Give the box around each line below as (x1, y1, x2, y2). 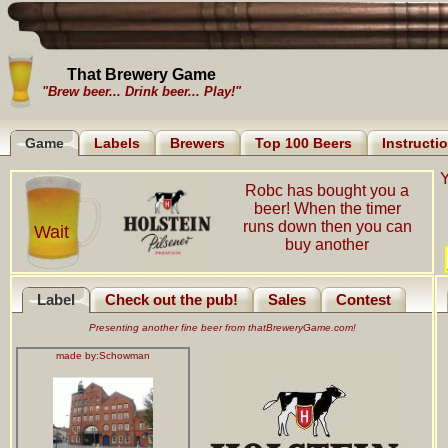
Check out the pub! (105, 292, 238, 308)
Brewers (170, 135, 225, 151)
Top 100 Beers (255, 135, 352, 151)
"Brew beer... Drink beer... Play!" (42, 84, 241, 99)
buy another (285, 236, 369, 253)
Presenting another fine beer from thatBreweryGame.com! (88, 322, 356, 333)
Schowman (99, 350, 150, 361)
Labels (94, 135, 140, 151)
